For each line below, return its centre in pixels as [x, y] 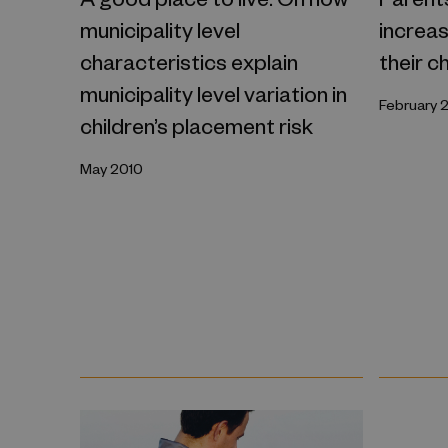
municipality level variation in [213, 92]
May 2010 [111, 168]
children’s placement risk [196, 124]
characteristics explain [189, 60]
